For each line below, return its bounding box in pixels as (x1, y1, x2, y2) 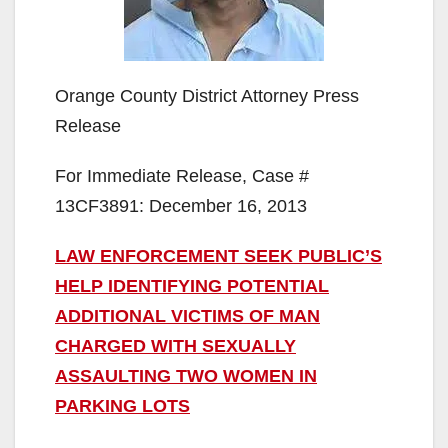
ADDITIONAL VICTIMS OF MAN (55, 305, 320, 326)
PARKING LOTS (55, 395, 190, 416)
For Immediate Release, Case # (55, 165, 309, 186)
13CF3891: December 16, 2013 (55, 195, 307, 216)
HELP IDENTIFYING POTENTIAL (55, 275, 329, 296)
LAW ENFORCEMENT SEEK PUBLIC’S (55, 245, 382, 266)
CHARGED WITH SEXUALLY (55, 335, 296, 356)
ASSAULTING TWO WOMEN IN (55, 365, 317, 386)
